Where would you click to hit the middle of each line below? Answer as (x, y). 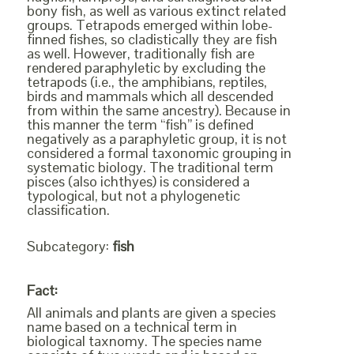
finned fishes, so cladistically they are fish (152, 39)
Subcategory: (70, 246)
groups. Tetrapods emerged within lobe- (150, 25)
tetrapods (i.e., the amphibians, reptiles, (147, 82)
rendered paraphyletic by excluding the (146, 68)
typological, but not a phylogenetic (134, 196)
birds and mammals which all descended (150, 96)
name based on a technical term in (132, 327)
